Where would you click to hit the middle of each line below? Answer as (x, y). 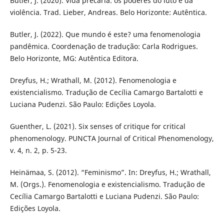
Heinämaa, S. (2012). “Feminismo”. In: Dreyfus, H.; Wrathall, (110, 172)
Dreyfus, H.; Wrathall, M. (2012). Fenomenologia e (93, 80)
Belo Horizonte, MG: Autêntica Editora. (74, 58)
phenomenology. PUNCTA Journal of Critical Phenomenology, (112, 138)
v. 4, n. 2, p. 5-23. (38, 150)
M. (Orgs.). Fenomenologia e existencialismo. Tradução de (107, 184)
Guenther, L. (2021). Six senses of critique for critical (97, 126)
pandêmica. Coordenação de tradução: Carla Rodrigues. (104, 46)
